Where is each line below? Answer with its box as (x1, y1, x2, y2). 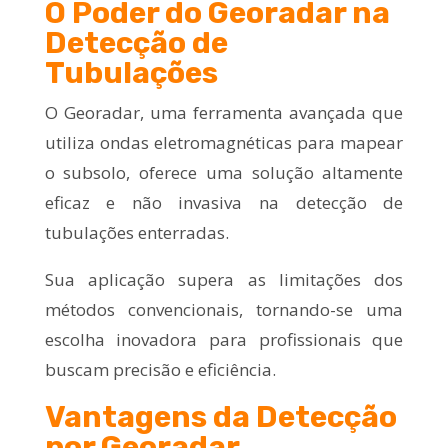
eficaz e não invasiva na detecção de (44, 190, 404, 214)
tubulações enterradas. (44, 220, 229, 244)
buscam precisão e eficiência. (44, 357, 276, 381)
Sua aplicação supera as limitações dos (44, 267, 404, 291)
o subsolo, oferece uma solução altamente (44, 160, 404, 184)
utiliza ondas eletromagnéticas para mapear (44, 130, 404, 154)
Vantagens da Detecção (44, 398, 397, 435)
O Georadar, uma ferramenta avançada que (44, 100, 404, 124)
